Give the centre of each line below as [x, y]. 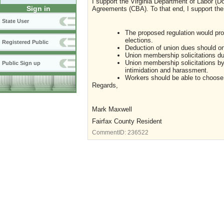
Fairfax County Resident [127, 121]
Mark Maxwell [113, 109]
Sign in [38, 9]
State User [15, 21]
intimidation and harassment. [166, 70]
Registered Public [25, 42]
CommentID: [110, 132]
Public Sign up [21, 63]
